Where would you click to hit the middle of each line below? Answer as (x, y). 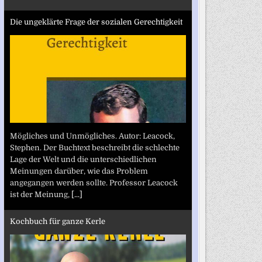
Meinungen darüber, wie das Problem (79, 171)
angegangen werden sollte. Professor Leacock (94, 182)
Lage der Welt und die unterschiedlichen (83, 159)
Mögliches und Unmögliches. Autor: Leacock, (92, 136)
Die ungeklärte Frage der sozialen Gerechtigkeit (96, 22)
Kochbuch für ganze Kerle (57, 221)
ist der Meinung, (40, 194)
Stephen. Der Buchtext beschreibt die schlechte (94, 147)
